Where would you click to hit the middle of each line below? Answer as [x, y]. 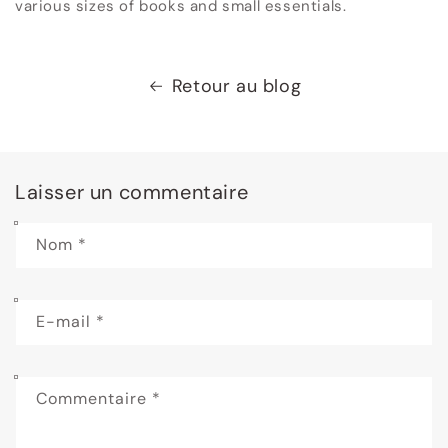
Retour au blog [236, 86]
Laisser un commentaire [132, 192]
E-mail [66, 321]
